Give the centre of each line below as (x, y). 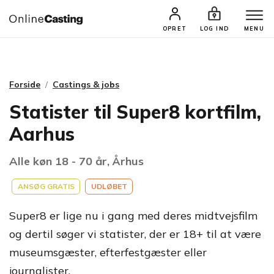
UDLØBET (109, 186)
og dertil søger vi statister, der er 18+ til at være (135, 234)
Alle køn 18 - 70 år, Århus (76, 161)
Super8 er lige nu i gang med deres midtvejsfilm (133, 216)
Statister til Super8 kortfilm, (135, 112)
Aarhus (42, 134)
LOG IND (214, 28)
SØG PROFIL (185, 23)
